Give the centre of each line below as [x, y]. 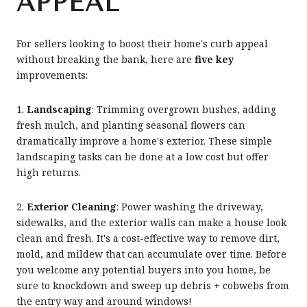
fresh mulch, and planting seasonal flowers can [131, 125]
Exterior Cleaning [72, 206]
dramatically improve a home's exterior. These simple [144, 141]
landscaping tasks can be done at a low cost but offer [143, 157]
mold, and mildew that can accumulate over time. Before [151, 254]
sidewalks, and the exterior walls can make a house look [151, 222]
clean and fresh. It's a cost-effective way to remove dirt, [148, 238]
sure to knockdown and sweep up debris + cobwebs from [153, 285]
